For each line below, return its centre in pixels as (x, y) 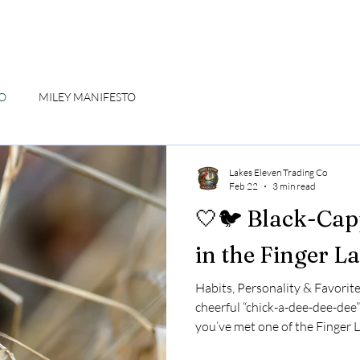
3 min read (294, 186)
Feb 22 (243, 186)
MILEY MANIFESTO (87, 96)
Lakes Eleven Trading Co (278, 172)
